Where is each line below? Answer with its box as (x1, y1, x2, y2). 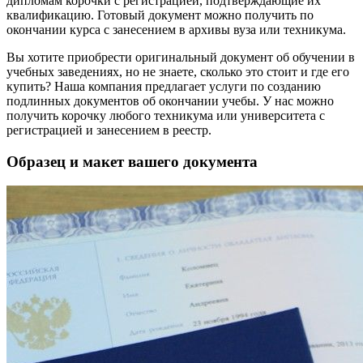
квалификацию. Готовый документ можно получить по (6, 8, 314, 22)
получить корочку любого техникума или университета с (6, 109, 325, 122)
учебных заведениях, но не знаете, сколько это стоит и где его (6, 65, 349, 79)
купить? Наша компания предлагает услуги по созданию (6, 79, 321, 93)
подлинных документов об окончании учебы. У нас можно (6, 94, 334, 108)
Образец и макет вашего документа (6, 152, 258, 170)
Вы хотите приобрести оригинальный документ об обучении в (6, 50, 355, 64)
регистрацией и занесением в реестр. (6, 123, 211, 137)
